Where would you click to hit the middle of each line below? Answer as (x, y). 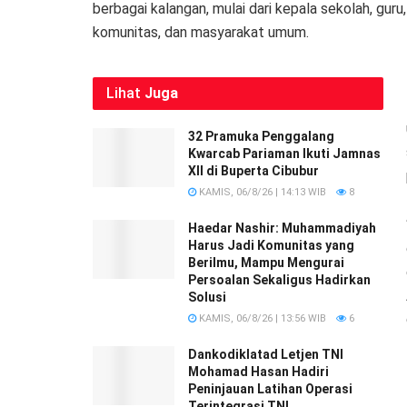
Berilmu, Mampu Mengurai (266, 263)
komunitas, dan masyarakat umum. (201, 33)
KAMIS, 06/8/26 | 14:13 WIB (261, 193)
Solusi (207, 298)
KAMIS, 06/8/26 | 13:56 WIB (261, 319)
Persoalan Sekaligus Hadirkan (279, 280)
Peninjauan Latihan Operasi (270, 389)
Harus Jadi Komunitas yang (271, 246)
